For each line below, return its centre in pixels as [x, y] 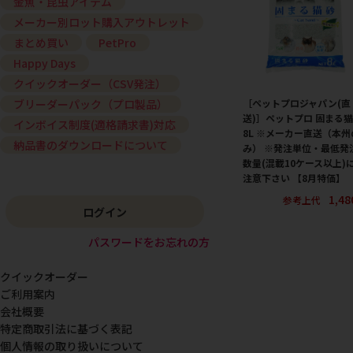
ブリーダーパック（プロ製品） [90, 104]
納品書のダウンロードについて [90, 145]
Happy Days [44, 63]
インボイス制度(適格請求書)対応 [94, 125]
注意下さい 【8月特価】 [294, 177]
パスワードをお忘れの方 [149, 242]
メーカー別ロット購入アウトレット [101, 22]
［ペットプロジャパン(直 [297, 102]
